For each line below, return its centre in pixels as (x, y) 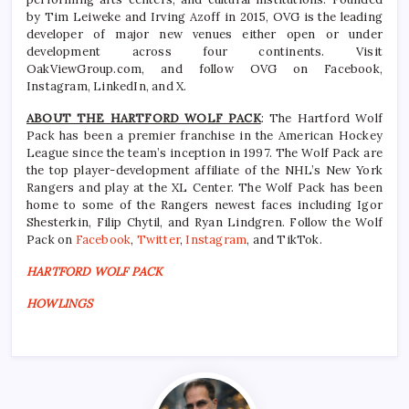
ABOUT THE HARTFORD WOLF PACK (144, 119)
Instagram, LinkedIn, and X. (107, 87)
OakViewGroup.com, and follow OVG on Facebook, (204, 69)
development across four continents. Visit (204, 52)
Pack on (51, 240)
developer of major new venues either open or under (204, 35)
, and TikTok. (284, 240)
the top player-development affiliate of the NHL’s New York (204, 171)
